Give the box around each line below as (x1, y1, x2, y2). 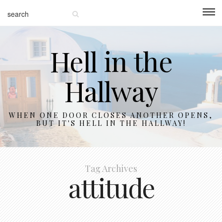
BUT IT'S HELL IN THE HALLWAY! (36, 118, 186, 128)
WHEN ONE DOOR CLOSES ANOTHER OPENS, (9, 111, 213, 120)
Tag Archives (85, 163, 137, 174)
